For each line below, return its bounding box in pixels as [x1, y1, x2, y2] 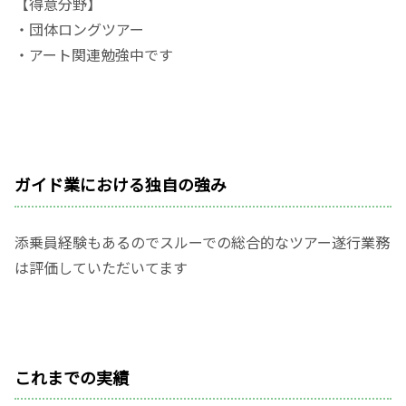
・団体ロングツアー [14, 18, 159, 41]
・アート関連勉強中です [14, 43, 173, 66]
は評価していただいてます [14, 256, 188, 278]
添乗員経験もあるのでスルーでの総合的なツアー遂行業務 [14, 230, 390, 253]
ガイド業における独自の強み [14, 172, 227, 197]
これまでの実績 [14, 364, 129, 389]
